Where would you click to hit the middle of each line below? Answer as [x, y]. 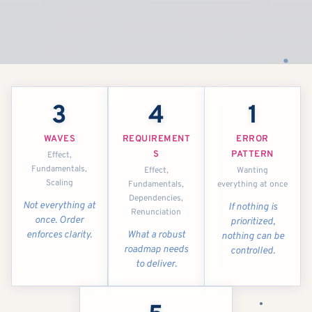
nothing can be [252, 237]
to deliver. [156, 265]
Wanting [253, 171]
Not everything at [60, 206]
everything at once [253, 185]
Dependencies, [156, 199]
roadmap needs [156, 250]
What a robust [156, 235]
